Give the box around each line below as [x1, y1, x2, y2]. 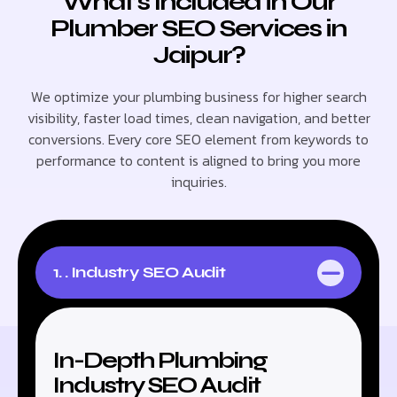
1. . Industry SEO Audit [53, 262, 226, 283]
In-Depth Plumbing [53, 346, 267, 375]
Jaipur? [152, 40, 245, 71]
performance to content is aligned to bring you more [36, 150, 361, 172]
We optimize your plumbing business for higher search [30, 86, 367, 108]
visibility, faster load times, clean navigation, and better [27, 107, 370, 129]
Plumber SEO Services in [51, 13, 346, 44]
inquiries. [170, 171, 227, 193]
